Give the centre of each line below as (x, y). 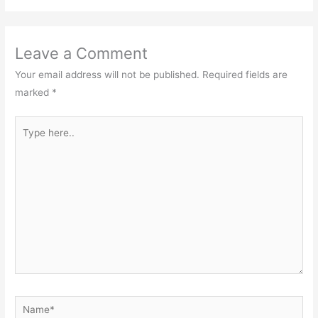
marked (34, 93)
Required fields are (245, 75)
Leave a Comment (82, 54)
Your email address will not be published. (108, 75)
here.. (28, 142)
